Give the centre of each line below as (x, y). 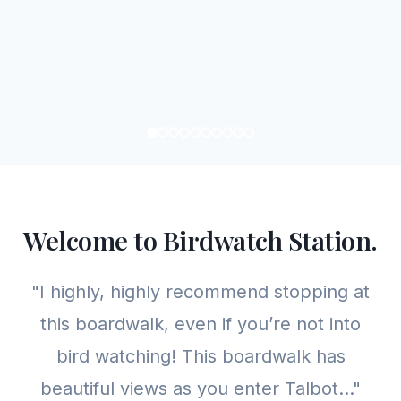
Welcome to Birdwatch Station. (200, 240)
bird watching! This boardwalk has (200, 356)
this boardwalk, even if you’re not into (200, 324)
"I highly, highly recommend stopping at (200, 292)
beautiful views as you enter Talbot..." (200, 388)
